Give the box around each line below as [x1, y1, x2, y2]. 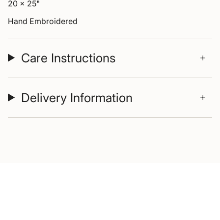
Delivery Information [21, 90, 133, 105]
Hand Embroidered [8, 16, 78, 26]
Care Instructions [21, 50, 115, 65]
